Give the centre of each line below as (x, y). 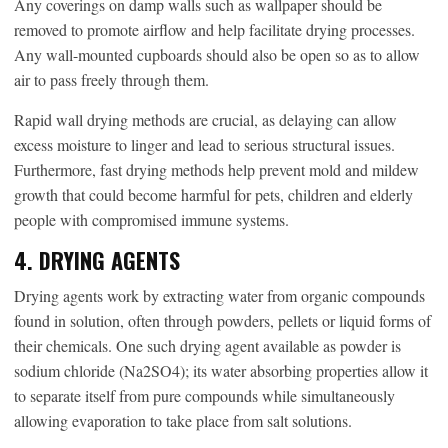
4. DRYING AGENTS (97, 259)
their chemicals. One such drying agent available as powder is (207, 345)
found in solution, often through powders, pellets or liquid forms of (222, 320)
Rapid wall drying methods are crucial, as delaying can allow (205, 119)
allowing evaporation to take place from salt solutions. (183, 420)
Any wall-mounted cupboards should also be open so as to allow (217, 54)
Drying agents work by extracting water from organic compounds (219, 295)
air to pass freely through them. (111, 79)
